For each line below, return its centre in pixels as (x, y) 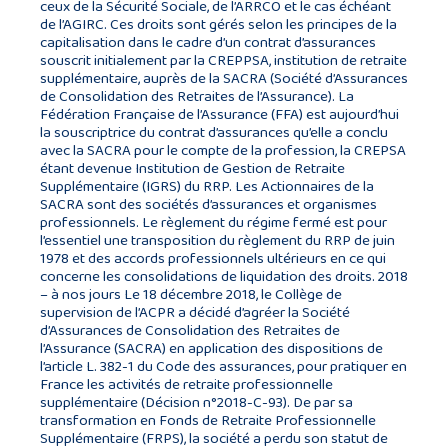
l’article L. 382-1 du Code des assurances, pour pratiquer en (223, 366)
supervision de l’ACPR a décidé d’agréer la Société (195, 312)
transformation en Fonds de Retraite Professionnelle (208, 420)
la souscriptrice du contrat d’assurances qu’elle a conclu (214, 132)
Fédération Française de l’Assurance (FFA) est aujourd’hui (219, 114)
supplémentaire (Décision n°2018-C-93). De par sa (196, 402)
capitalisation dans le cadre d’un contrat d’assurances (208, 42)
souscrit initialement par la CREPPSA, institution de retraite (223, 60)
